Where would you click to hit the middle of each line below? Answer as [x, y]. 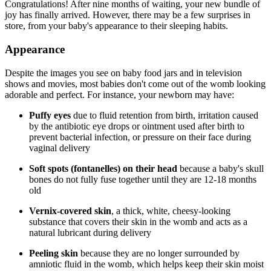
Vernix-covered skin [70, 211]
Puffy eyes [50, 115]
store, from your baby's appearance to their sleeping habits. [116, 26]
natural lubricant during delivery [90, 232]
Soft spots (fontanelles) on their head [103, 168]
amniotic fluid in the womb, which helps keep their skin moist [146, 264]
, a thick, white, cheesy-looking [171, 211]
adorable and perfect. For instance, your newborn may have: [119, 94]
